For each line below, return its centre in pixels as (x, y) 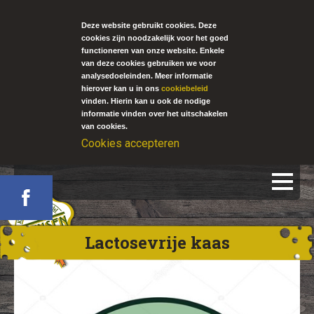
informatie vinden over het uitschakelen (155, 113)
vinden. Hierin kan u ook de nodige (146, 101)
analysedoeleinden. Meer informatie (147, 75)
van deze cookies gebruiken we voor (149, 63)
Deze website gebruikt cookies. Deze (149, 25)
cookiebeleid (185, 88)
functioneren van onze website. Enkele (153, 50)
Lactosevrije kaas (157, 243)
